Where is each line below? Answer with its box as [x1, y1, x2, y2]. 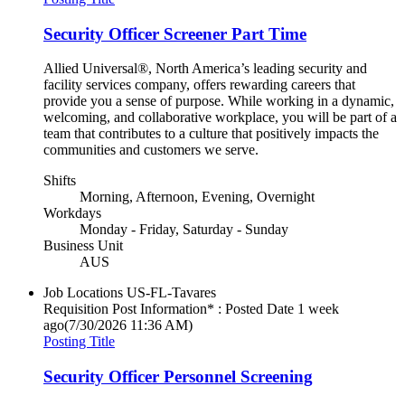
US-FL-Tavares [127, 285, 216, 301]
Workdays [43, 205, 101, 221]
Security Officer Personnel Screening [43, 367, 313, 387]
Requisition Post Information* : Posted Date [43, 301, 294, 317]
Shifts [43, 173, 76, 189]
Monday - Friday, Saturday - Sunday [80, 221, 288, 238]
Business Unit [43, 238, 123, 254]
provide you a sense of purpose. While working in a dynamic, [43, 93, 394, 109]
